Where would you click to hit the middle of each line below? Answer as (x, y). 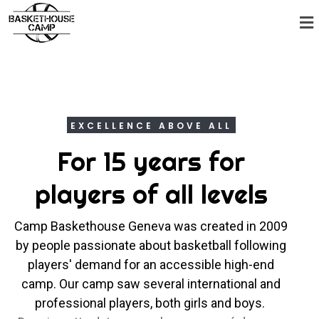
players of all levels (151, 194)
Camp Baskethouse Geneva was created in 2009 (151, 226)
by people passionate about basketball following (151, 245)
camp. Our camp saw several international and (151, 284)
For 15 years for (151, 162)
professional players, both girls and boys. (151, 303)
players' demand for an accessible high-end (151, 265)
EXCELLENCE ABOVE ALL (151, 126)
